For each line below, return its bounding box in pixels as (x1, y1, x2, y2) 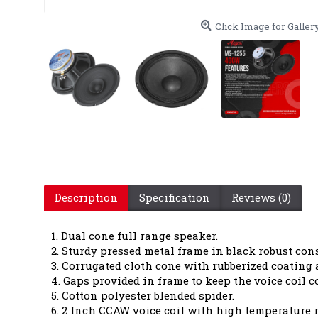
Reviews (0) (231, 190, 291, 204)
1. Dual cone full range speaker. (51, 228, 218, 243)
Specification (139, 190, 210, 204)
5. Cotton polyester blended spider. (51, 287, 234, 302)
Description (55, 190, 118, 204)
